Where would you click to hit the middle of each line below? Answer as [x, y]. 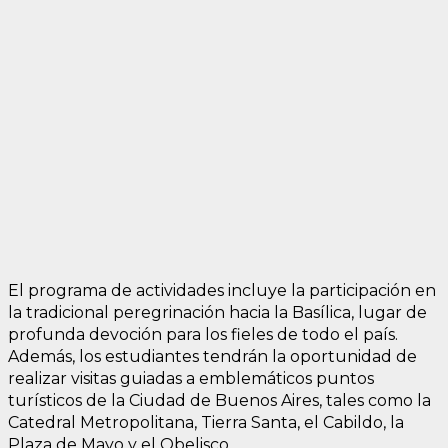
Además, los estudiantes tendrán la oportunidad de [212, 356]
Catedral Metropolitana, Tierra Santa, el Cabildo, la [206, 422]
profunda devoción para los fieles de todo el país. [203, 334]
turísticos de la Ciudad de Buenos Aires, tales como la [219, 400]
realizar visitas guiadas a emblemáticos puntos [191, 378]
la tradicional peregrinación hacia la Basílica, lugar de [217, 312]
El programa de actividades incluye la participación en [222, 290]
